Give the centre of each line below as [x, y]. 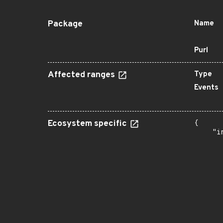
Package [65, 24]
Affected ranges [82, 75]
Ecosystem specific [88, 124]
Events [206, 88]
